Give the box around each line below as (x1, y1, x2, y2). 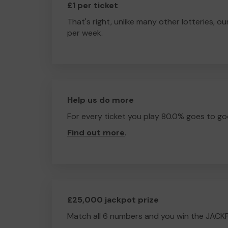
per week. (67, 27, 103, 38)
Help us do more (67, 95, 134, 105)
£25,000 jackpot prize (67, 194, 159, 205)
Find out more (67, 127, 125, 138)
